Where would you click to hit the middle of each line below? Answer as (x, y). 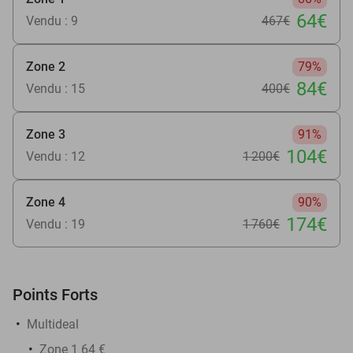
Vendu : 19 (56, 224)
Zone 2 (46, 66)
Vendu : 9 (52, 20)
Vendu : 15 (56, 88)
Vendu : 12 (56, 156)
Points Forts (55, 294)
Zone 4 (46, 202)
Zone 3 (46, 134)
